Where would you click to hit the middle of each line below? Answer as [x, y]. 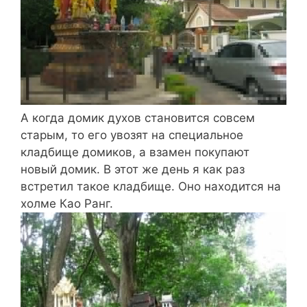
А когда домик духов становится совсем [138, 118]
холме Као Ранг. [67, 204]
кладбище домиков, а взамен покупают [135, 152]
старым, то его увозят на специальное [132, 135]
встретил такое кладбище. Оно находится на [151, 186]
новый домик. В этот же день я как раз [133, 169]
